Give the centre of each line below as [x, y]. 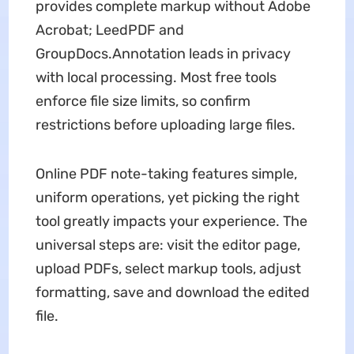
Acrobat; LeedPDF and [109, 30]
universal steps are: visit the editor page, [168, 245]
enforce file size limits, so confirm [143, 101]
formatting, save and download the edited [172, 292]
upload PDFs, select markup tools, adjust [168, 269]
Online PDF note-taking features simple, [166, 174]
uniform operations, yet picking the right [167, 198]
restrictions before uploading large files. [165, 125]
